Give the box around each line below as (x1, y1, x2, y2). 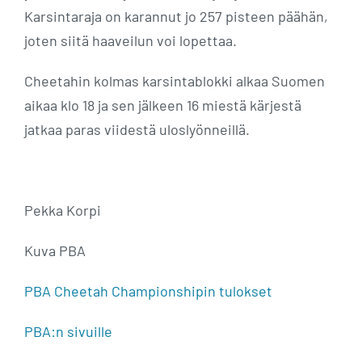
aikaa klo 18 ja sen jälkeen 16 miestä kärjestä (24, 95, 301, 114)
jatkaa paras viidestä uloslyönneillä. (24, 120, 250, 138)
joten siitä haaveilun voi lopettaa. (24, 31, 237, 49)
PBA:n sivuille (24, 322, 112, 340)
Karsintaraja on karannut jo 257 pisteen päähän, (24, 6, 328, 25)
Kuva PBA (24, 241, 86, 259)
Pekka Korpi (24, 200, 101, 219)
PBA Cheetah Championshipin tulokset (24, 281, 272, 300)
